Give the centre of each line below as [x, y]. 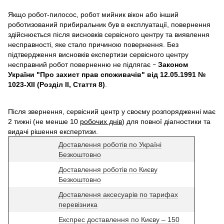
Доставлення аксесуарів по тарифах [118, 194]
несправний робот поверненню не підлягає [80, 64]
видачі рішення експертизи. [53, 131]
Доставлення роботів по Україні [110, 144]
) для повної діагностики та [166, 121]
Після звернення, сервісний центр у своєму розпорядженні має [112, 111]
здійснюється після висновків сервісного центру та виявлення [109, 34]
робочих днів [101, 121]
